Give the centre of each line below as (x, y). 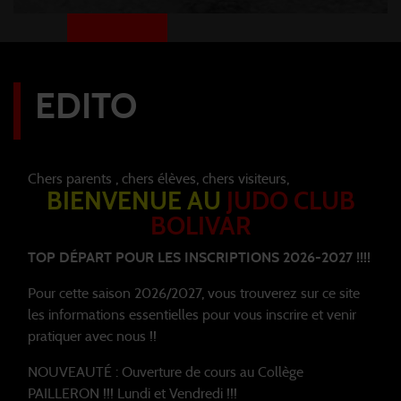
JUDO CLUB (290, 202)
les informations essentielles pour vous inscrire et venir (192, 315)
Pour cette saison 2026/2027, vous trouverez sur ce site (194, 293)
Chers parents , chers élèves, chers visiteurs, (160, 179)
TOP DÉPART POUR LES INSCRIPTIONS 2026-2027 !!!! (199, 257)
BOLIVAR (200, 227)
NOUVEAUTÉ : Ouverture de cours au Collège (166, 372)
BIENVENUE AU (136, 202)
